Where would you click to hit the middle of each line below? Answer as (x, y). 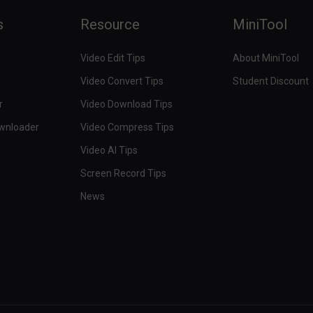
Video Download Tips (127, 104)
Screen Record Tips (124, 173)
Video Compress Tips (128, 127)
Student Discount (270, 81)
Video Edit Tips (113, 58)
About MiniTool (265, 58)
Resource (110, 24)
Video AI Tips (109, 150)
